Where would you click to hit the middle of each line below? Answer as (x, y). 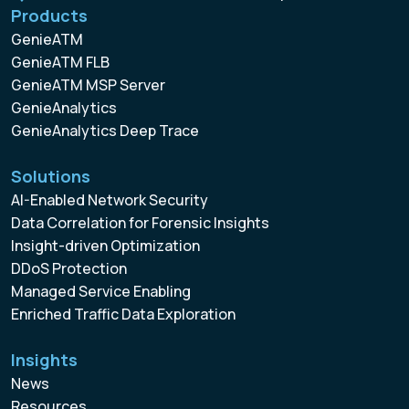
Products (49, 16)
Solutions (51, 176)
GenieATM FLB (60, 62)
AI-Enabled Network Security (110, 200)
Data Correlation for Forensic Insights (140, 223)
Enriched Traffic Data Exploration (123, 314)
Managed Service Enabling (101, 291)
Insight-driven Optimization (105, 246)
